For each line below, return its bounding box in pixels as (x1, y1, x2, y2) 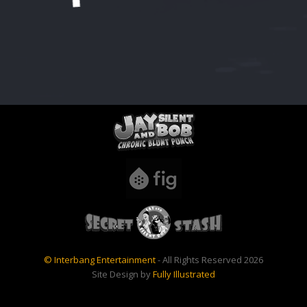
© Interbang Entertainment (44, 254, 156, 266)
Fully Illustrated (153, 268, 215, 280)
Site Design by (92, 268, 151, 280)
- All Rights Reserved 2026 (156, 254, 263, 266)
